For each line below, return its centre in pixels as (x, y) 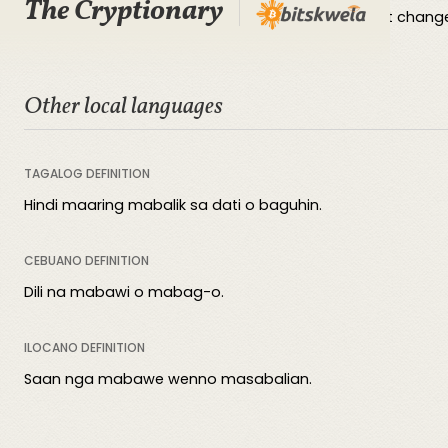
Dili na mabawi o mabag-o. (124, 292)
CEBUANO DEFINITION (86, 260)
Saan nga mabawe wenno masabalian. (168, 379)
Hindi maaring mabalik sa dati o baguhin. (173, 205)
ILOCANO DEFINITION (84, 347)
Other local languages (123, 107)
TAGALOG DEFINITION (87, 173)
